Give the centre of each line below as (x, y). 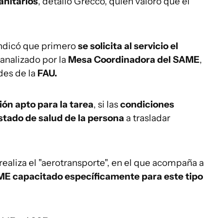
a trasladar (147, 118)
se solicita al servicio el (128, 46)
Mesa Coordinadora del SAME (134, 60)
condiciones (147, 104)
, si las (107, 104)
